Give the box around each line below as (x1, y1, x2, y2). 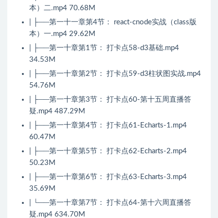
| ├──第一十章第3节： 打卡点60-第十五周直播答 (29, 96, 191, 104)
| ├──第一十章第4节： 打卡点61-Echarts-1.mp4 (29, 122, 187, 129)
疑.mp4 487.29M (29, 108, 85, 115)
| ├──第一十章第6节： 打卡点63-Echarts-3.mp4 (29, 173, 187, 181)
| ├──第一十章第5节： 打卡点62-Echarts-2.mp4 (29, 147, 187, 155)
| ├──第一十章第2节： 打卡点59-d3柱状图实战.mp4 (29, 70, 201, 78)
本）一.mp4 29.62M (29, 30, 95, 38)
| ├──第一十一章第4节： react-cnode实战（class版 (29, 18, 197, 26)
